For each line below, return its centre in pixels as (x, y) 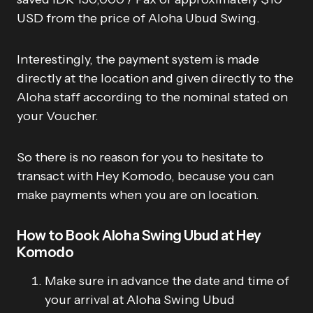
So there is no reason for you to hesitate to (140, 157)
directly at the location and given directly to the (155, 78)
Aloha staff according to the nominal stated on (152, 97)
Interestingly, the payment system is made (138, 59)
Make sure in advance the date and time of (167, 281)
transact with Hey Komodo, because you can (145, 176)
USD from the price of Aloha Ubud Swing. (138, 18)
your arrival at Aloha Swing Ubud (140, 299)
